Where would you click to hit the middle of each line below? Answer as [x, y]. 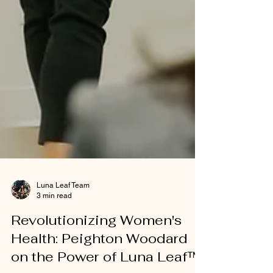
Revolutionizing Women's [96, 247]
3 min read [54, 222]
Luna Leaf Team [63, 212]
